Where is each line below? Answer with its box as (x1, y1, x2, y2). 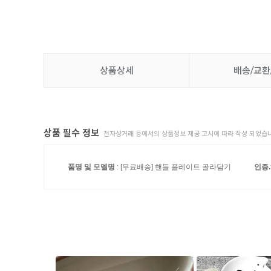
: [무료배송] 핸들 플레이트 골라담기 (115, 162, 231, 171)
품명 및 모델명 (68, 162, 115, 171)
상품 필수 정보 (44, 126, 102, 139)
